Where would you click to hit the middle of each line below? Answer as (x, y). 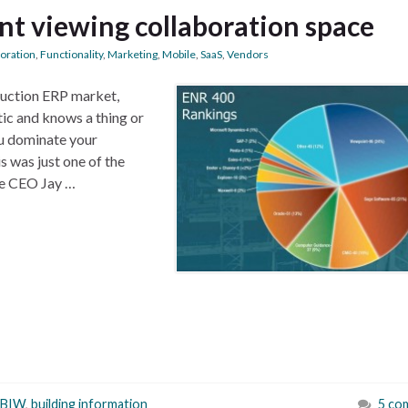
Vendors (248, 54)
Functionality (71, 54)
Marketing (133, 54)
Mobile (179, 54)
